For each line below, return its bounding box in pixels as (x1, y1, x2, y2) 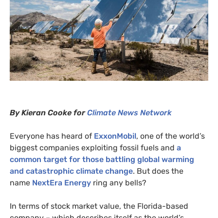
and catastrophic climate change (10, 166, 133, 176)
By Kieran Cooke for (10, 108, 87, 118)
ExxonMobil (94, 131, 136, 141)
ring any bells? (91, 178, 146, 188)
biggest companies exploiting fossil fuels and (10, 143, 177, 153)
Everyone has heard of (10, 131, 94, 141)
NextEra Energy (32, 178, 91, 188)
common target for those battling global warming (10, 155, 194, 164)
